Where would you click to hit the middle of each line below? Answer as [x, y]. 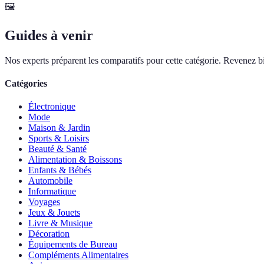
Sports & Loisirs [59, 138]
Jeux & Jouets [54, 213]
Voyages [44, 202]
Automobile [50, 181]
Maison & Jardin [59, 128]
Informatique [52, 192]
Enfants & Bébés [60, 170]
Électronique [52, 107]
